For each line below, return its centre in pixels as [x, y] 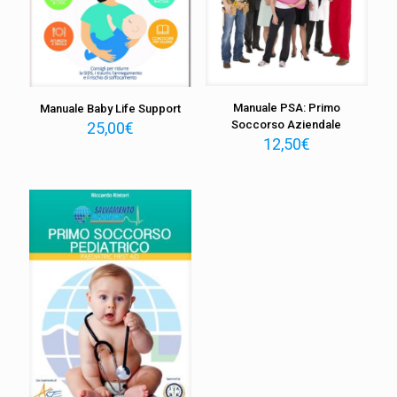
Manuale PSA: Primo [286, 108]
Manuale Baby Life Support [111, 108]
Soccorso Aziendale [287, 125]
